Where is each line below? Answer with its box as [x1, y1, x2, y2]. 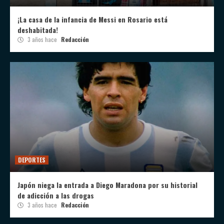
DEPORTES [18, 155, 45, 164]
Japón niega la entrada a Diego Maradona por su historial [17, 179, 197, 190]
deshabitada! [17, 24, 58, 35]
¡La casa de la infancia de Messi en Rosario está [17, 14, 167, 25]
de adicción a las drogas [17, 190, 94, 201]
